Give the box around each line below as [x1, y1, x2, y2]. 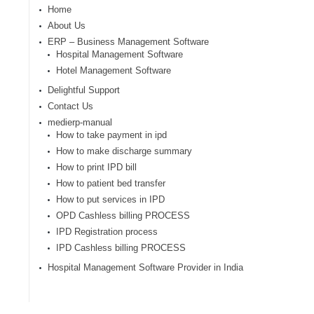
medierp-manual [48, 117, 112, 128]
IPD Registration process [56, 226, 158, 237]
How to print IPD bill [56, 162, 137, 172]
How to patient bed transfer [56, 178, 165, 189]
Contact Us [48, 101, 93, 111]
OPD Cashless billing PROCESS [56, 210, 190, 221]
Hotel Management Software [56, 65, 171, 76]
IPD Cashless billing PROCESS [56, 243, 186, 253]
